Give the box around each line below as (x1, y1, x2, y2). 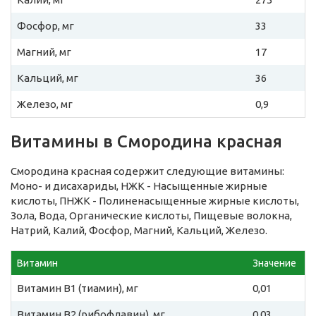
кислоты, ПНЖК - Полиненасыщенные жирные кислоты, (11, 195, 299, 207)
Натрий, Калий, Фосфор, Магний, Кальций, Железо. (11, 224, 267, 237)
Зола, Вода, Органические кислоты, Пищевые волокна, (11, 209, 292, 222)
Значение (253, 257, 296, 269)
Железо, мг (17, 98, 73, 111)
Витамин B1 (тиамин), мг (17, 282, 138, 295)
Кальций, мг (17, 72, 78, 85)
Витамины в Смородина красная (11, 132, 282, 152)
